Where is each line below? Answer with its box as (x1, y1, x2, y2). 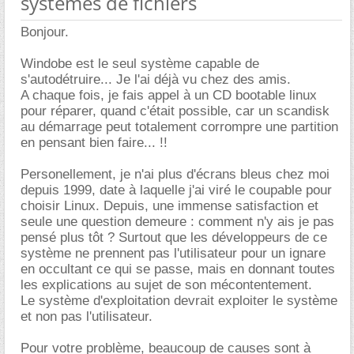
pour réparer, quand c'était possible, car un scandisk (21, 104, 330, 119)
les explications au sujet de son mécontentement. (21, 277, 312, 292)
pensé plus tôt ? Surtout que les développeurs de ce (21, 230, 327, 245)
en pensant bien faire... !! (21, 135, 168, 150)
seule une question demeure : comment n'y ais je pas (21, 214, 334, 229)
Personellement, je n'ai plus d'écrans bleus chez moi (21, 167, 330, 182)
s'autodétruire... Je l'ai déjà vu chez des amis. (21, 72, 291, 87)
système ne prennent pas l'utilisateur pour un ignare (21, 246, 326, 261)
